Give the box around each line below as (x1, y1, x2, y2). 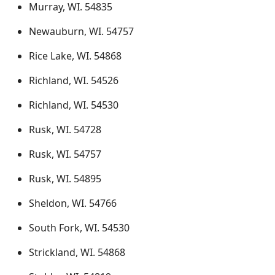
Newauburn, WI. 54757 (29, 25, 134, 38)
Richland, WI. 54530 (29, 98, 118, 112)
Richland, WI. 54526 (29, 74, 118, 87)
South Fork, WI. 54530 (29, 221, 130, 234)
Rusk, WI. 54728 (29, 123, 101, 136)
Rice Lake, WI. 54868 (29, 49, 122, 63)
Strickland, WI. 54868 (29, 246, 125, 259)
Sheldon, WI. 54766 (29, 196, 117, 210)
